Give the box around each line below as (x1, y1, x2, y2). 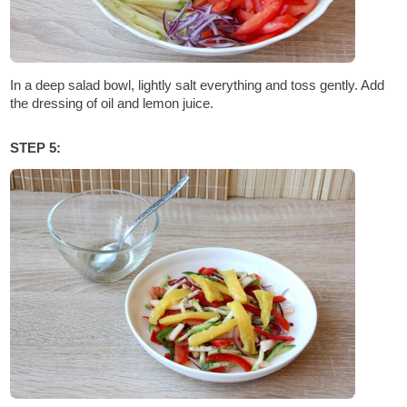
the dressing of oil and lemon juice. (10, 95, 214, 112)
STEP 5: (10, 140, 62, 156)
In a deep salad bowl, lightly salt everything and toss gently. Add (10, 77, 385, 94)
